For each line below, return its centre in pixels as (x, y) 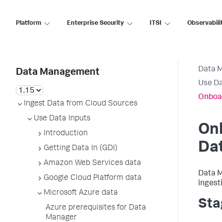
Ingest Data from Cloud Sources (81, 104)
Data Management (58, 73)
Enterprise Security (95, 23)
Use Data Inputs (62, 119)
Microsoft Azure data (81, 193)
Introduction (66, 134)
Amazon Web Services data (92, 164)
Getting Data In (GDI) (81, 149)
